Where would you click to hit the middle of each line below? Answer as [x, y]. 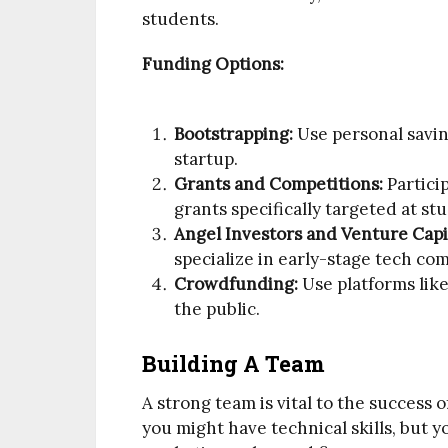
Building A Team [233, 364]
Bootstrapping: [234, 134]
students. [180, 18]
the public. [217, 309]
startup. [206, 159]
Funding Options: [213, 63]
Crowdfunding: [236, 284]
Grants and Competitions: [279, 184]
